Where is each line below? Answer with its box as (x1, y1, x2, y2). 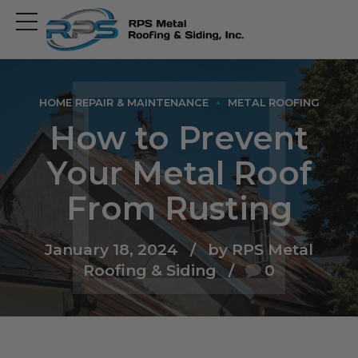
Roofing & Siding (82, 260, 217, 280)
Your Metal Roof (46, 153, 312, 193)
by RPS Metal (207, 239, 313, 259)
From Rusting (66, 188, 292, 228)
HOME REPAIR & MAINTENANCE (38, 97, 209, 109)
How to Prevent (50, 117, 308, 157)
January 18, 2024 (45, 239, 179, 259)
